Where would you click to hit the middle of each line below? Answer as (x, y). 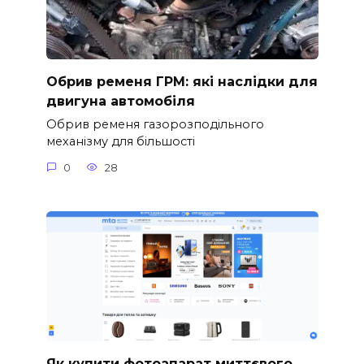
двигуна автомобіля (120, 102)
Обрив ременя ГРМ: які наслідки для (182, 82)
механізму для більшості (120, 142)
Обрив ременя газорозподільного (155, 125)
